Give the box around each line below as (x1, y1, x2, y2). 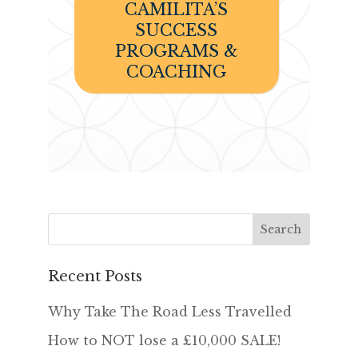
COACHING (126, 62, 227, 82)
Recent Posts (47, 268, 142, 286)
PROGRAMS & (114, 42, 238, 62)
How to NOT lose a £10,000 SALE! (47, 332, 280, 349)
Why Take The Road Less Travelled (47, 304, 292, 320)
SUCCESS (135, 21, 218, 41)
